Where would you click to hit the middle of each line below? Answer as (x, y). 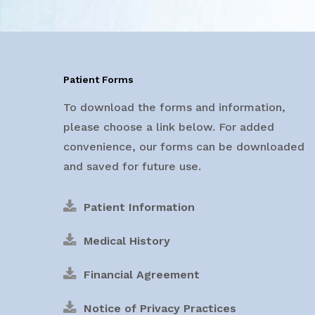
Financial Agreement (142, 274)
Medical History (127, 240)
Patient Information (139, 207)
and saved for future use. (132, 166)
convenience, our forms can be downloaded (184, 146)
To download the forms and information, (174, 107)
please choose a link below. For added (169, 127)
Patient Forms (98, 79)
